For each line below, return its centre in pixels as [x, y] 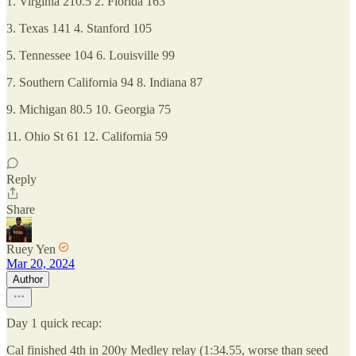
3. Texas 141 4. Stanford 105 [79, 28]
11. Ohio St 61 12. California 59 [87, 136]
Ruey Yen [31, 249]
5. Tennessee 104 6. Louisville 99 [91, 55]
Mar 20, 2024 [41, 263]
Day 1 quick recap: [54, 323]
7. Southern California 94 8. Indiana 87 [104, 82]
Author [28, 279]
